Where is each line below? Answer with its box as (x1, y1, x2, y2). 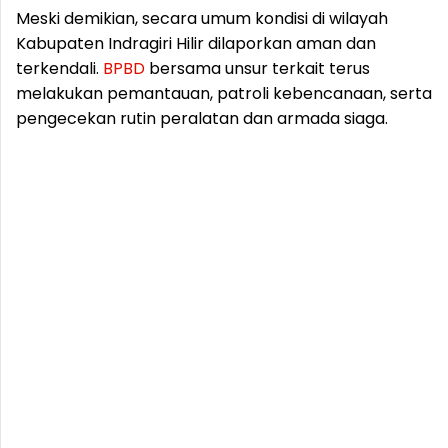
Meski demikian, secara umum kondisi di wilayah (16, 7, 388, 30)
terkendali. (16, 57, 103, 80)
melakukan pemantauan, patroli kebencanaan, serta (16, 82, 432, 105)
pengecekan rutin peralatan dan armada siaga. (16, 107, 388, 130)
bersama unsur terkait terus (145, 57, 370, 80)
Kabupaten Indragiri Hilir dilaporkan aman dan (16, 32, 376, 55)
